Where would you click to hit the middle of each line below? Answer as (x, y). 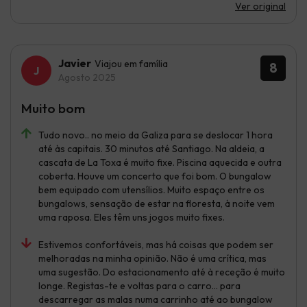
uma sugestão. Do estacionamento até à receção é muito (162, 272)
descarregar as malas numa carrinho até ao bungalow (156, 299)
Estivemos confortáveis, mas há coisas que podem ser (156, 244)
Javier (75, 63)
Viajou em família (131, 63)
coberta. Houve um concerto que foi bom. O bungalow (155, 176)
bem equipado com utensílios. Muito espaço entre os (151, 189)
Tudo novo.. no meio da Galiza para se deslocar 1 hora (156, 135)
